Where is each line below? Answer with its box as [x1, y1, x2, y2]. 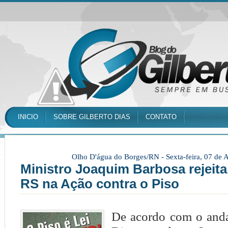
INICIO [18, 113, 38, 121]
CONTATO [146, 113, 177, 121]
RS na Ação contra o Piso [20, 177, 179, 191]
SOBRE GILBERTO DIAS [53, 113, 130, 121]
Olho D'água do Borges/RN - [72, 153, 166, 161]
